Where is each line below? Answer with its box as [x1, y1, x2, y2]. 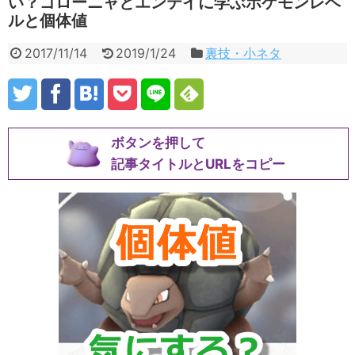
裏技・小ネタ [205, 45, 282, 61]
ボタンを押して [111, 135, 205, 151]
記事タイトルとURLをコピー [111, 156, 285, 172]
